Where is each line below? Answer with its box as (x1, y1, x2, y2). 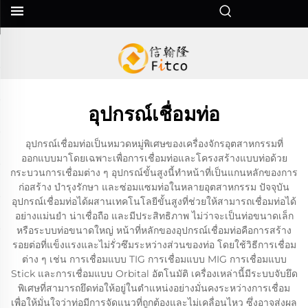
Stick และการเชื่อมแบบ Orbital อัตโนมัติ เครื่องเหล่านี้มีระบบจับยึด (10, 267, 298, 280)
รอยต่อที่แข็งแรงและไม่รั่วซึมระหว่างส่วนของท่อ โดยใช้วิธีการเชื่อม (12, 239, 296, 251)
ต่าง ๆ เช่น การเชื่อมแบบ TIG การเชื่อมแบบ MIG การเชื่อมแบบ (21, 253, 287, 265)
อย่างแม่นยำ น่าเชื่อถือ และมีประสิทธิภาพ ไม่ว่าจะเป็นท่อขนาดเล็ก (14, 210, 294, 222)
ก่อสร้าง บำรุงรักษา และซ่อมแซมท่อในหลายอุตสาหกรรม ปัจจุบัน (19, 181, 289, 193)
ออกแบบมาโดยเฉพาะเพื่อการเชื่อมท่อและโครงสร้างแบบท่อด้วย (21, 152, 287, 164)
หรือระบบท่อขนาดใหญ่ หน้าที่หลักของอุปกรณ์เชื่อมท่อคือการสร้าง (16, 224, 291, 236)
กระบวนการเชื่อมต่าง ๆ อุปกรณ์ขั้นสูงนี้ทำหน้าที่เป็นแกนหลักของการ (10, 166, 298, 179)
